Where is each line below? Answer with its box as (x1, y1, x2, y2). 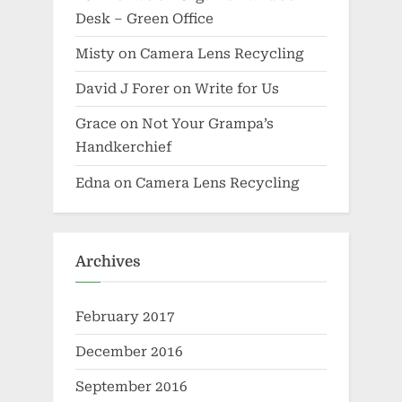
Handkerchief (75, 139, 171, 156)
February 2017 (75, 308, 175, 325)
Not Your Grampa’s (142, 116, 274, 133)
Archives (75, 253, 141, 271)
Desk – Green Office (75, 10, 214, 27)
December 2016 (75, 343, 183, 360)
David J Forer (75, 81, 170, 98)
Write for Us (195, 81, 279, 98)
